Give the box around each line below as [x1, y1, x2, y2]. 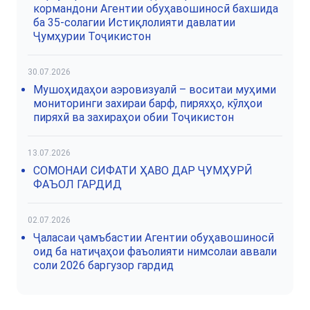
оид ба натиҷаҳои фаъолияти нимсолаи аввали [33, 245, 277, 259]
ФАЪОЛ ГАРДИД [33, 178, 122, 192]
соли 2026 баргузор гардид [33, 259, 174, 273]
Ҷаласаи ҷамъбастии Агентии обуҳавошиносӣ [33, 231, 274, 245]
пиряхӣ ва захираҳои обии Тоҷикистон [33, 111, 234, 125]
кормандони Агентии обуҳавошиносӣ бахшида [33, 2, 278, 16]
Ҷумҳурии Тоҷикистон [33, 30, 151, 44]
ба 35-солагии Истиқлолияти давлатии [33, 16, 235, 30]
